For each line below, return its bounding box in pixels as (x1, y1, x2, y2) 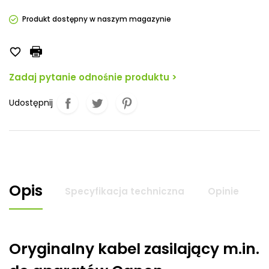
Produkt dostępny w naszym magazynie (22, 14, 172, 24)
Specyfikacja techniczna (65, 184, 184, 198)
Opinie (208, 184, 239, 198)
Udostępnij (9, 97, 53, 109)
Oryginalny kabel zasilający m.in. (9, 238, 259, 260)
